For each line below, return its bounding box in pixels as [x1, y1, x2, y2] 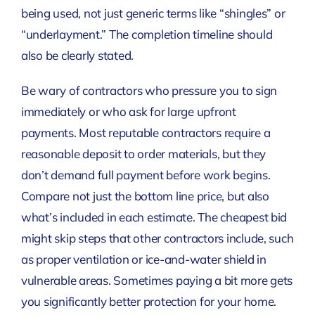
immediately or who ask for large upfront [20, 103, 236, 119]
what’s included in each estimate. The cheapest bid [20, 209, 288, 224]
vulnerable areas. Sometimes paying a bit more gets [20, 272, 293, 288]
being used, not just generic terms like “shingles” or [20, 5, 285, 20]
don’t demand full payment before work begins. [20, 167, 271, 182]
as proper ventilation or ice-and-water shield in [20, 251, 266, 266]
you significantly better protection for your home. [20, 293, 277, 309]
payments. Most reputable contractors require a [20, 124, 271, 140]
